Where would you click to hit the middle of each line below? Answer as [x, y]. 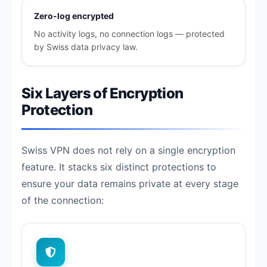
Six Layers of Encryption [103, 93]
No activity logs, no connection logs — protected [129, 34]
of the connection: [63, 200]
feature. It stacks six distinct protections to [119, 167]
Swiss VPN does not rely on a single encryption [128, 150]
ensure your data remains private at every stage [130, 184]
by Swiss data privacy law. [86, 47]
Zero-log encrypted [74, 16]
